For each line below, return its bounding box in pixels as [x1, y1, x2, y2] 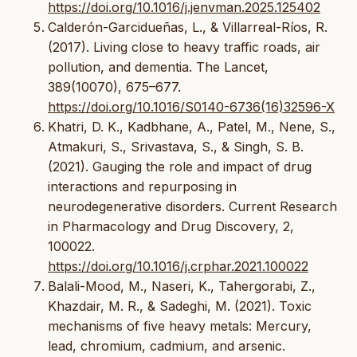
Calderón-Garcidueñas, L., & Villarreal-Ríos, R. [48, 18, 328, 35]
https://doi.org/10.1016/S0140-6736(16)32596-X [48, 98, 335, 115]
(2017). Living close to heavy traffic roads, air [48, 38, 320, 55]
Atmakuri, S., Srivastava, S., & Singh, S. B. [48, 138, 304, 155]
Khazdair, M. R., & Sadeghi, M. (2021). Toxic [48, 297, 312, 314]
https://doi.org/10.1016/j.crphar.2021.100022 [48, 257, 308, 274]
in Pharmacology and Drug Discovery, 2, [48, 218, 294, 234]
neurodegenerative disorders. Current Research [48, 198, 337, 214]
